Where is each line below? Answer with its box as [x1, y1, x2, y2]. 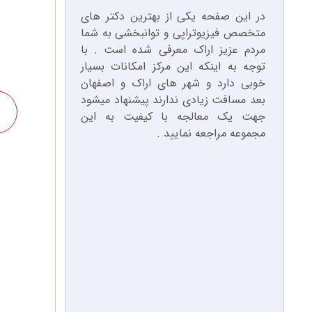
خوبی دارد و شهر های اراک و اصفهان [81, 74, 265, 92]
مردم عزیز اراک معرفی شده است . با [81, 40, 265, 58]
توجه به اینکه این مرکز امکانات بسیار [81, 57, 265, 75]
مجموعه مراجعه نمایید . [156, 124, 265, 142]
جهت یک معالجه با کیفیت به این [81, 107, 265, 125]
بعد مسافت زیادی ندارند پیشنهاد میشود [81, 91, 265, 109]
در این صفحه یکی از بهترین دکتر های [81, 7, 265, 25]
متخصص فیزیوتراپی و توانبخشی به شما [81, 24, 265, 42]
